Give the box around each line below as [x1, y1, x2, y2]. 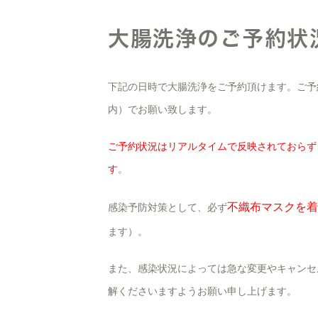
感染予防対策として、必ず [108, 202, 227, 213]
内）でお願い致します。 [108, 104, 217, 115]
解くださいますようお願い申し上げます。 [108, 285, 297, 297]
